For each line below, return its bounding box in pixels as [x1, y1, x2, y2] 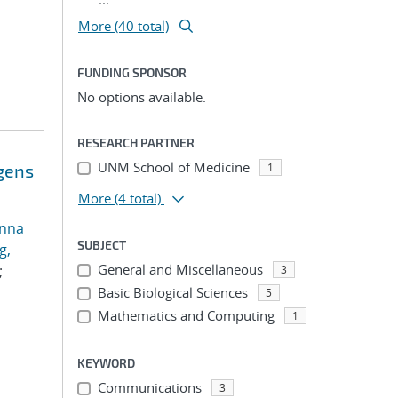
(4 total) [115, 189, 161, 207]
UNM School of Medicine [97, 158, 250, 176]
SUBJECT [77, 237, 126, 252]
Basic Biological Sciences [97, 283, 248, 301]
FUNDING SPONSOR [77, 65, 187, 80]
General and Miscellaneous [97, 260, 263, 278]
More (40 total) [78, 17, 169, 35]
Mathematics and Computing [97, 306, 275, 324]
